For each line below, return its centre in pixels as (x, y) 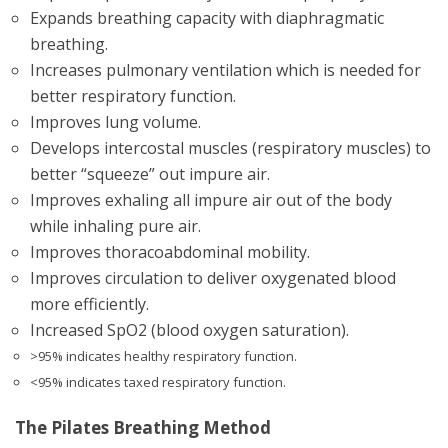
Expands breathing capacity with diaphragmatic (207, 18)
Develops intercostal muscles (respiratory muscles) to (230, 148)
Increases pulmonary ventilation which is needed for (225, 70)
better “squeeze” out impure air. (150, 174)
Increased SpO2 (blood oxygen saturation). (189, 330)
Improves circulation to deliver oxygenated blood (213, 278)
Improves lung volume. (115, 122)
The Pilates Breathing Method (143, 427)
